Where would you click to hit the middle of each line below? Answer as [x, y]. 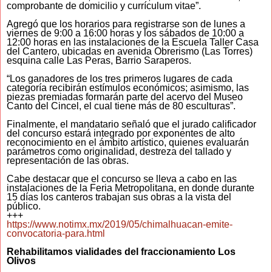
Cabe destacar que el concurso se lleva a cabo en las [122, 179]
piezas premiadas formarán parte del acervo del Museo [125, 97]
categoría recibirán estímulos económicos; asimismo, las [128, 88]
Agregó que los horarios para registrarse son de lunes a [126, 24]
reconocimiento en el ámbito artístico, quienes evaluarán [128, 143]
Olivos [21, 261]
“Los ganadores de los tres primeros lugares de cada [120, 79]
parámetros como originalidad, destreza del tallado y [119, 152]
